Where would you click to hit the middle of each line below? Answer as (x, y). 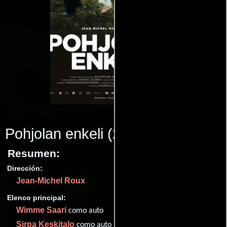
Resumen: (34, 153)
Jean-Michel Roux (51, 180)
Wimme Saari (41, 210)
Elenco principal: (36, 198)
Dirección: (25, 168)
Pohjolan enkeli (54, 134)
